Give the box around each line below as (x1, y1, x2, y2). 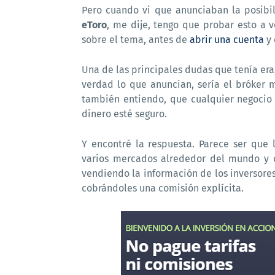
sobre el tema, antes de (82, 34, 190, 45)
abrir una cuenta (190, 34, 264, 45)
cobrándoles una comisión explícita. (82, 182, 244, 194)
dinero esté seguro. (82, 108, 167, 120)
